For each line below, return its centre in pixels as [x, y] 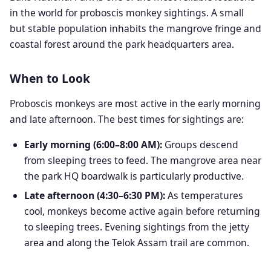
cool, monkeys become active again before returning [142, 211]
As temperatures [204, 195]
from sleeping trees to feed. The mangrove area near [143, 160]
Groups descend [200, 145]
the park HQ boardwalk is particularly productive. [134, 176]
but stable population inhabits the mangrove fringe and [135, 28]
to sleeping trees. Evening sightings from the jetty [137, 227]
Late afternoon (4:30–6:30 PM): [95, 195]
